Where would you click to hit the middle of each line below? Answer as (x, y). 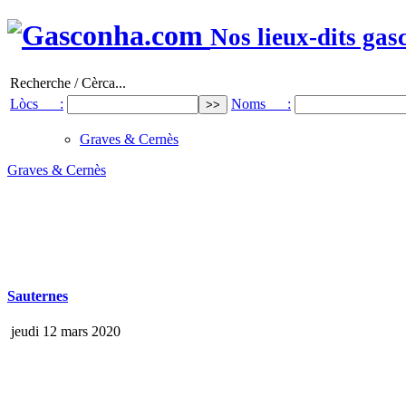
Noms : (261, 103)
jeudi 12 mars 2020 (64, 332)
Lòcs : (37, 103)
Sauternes (38, 296)
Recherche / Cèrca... (68, 82)
